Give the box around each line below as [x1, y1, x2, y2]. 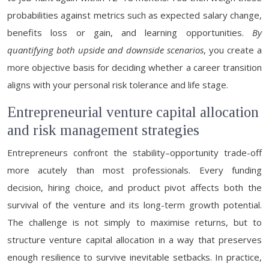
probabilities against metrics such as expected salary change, [7, 9, 262, 21]
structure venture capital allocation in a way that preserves [7, 234, 262, 246]
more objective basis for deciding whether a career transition [7, 61, 262, 73]
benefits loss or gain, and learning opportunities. [7, 26, 252, 38]
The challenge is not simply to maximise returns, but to [7, 216, 262, 228]
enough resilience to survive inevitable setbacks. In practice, [7, 251, 262, 263]
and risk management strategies [7, 122, 199, 138]
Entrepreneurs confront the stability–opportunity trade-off [7, 147, 262, 159]
